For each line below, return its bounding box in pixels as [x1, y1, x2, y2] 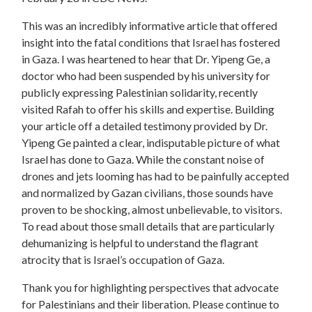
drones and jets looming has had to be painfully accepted [22, 169, 290, 182]
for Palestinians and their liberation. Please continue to [22, 297, 280, 311]
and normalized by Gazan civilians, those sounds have [22, 185, 274, 199]
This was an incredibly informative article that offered [22, 18, 278, 32]
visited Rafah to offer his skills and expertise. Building [22, 102, 275, 116]
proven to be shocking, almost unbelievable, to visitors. [22, 202, 283, 216]
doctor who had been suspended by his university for [22, 68, 271, 82]
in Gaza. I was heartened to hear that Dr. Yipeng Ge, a [22, 52, 271, 65]
